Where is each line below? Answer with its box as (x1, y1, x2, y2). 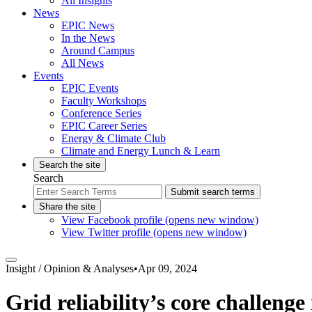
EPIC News (61, 19, 114, 31)
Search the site (39, 159, 100, 170)
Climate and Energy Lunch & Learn (61, 144, 220, 157)
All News (61, 56, 104, 69)
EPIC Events (61, 81, 118, 94)
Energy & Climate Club (61, 132, 166, 144)
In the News (61, 31, 115, 44)
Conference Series (61, 107, 141, 119)
